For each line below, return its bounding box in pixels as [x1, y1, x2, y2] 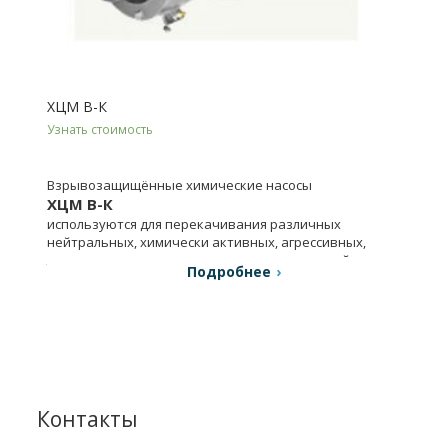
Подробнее [187, 261, 271, 281]
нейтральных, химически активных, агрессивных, [47, 232, 367, 251]
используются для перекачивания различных [47, 214, 342, 233]
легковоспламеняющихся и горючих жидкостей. [47, 250, 354, 269]
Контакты [37, 404, 139, 433]
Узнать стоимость [47, 120, 154, 138]
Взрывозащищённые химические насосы [47, 175, 313, 194]
